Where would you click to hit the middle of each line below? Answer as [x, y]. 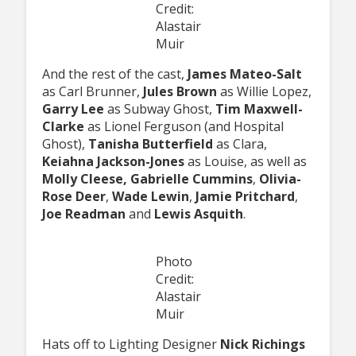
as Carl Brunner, [92, 92]
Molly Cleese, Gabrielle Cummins [147, 179]
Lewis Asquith [198, 214]
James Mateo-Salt [244, 74]
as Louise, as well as [245, 162]
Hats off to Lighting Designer [131, 344]
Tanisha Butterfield [152, 144]
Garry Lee [74, 109]
